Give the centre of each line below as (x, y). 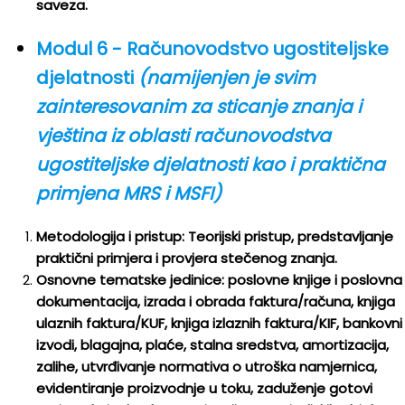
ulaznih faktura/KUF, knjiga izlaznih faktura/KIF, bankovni (219, 323)
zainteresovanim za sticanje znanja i (199, 107)
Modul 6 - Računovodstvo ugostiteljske (212, 49)
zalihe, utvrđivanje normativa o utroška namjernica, (207, 367)
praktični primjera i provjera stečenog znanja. (187, 258)
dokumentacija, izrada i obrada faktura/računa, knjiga (216, 301)
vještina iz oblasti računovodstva (184, 136)
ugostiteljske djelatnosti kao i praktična (211, 165)
